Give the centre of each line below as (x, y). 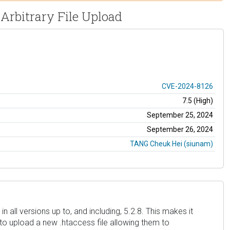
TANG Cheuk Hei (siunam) (171, 143)
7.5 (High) (198, 100)
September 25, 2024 (180, 115)
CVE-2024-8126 (187, 86)
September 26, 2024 (180, 129)
